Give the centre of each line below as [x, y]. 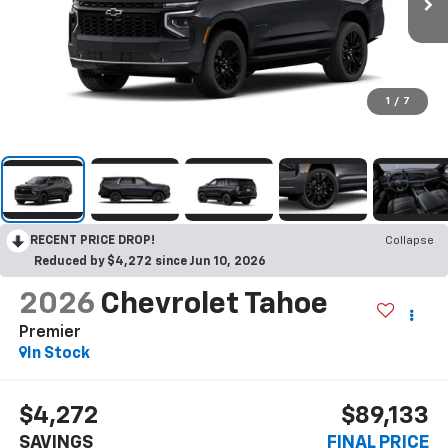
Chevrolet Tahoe [213, 304]
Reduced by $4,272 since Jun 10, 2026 [150, 261]
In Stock [58, 353]
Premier [49, 332]
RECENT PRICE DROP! [92, 240]
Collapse [409, 240]
